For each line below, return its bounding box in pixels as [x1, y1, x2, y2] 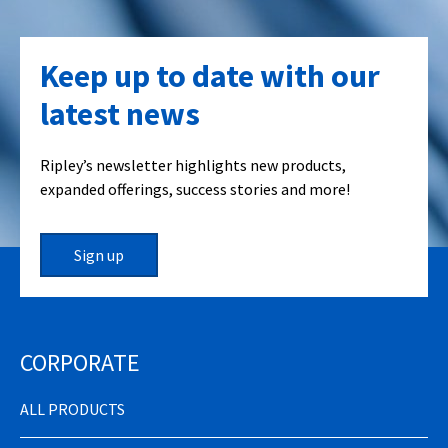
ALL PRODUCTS [20, 398, 125, 419]
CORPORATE [20, 346, 140, 378]
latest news [40, 93, 200, 134]
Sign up [74, 244, 124, 265]
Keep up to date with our [40, 55, 380, 96]
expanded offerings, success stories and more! [40, 178, 350, 199]
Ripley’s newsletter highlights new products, [40, 154, 346, 175]
